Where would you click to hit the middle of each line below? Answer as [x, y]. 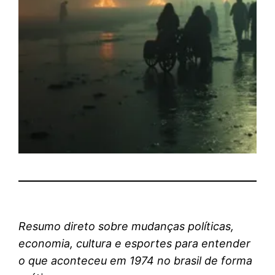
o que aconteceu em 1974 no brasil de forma [136, 260]
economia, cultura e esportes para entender [135, 243]
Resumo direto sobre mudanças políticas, [126, 226]
